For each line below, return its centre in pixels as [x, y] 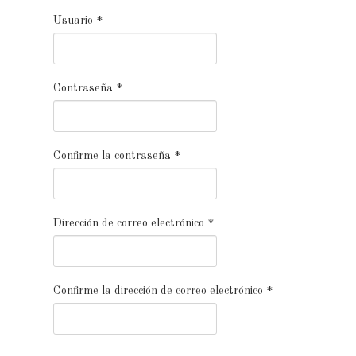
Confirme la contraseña [112, 156]
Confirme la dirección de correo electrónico [158, 291]
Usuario [73, 21]
